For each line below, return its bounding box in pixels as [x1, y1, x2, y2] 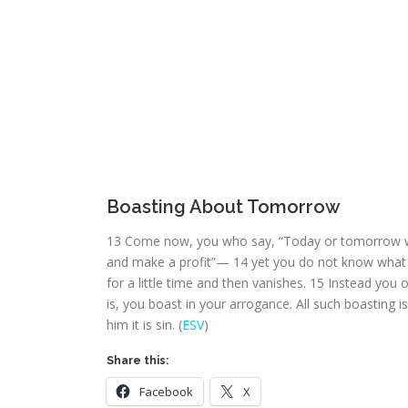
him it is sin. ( [107, 316, 182, 333]
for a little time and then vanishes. [107, 274, 310, 291]
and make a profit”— [107, 253, 233, 270]
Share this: [107, 354, 168, 367]
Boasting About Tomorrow [107, 196, 341, 218]
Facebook [139, 383, 193, 400]
